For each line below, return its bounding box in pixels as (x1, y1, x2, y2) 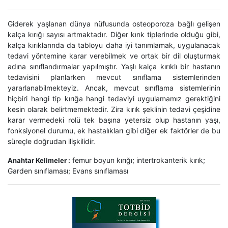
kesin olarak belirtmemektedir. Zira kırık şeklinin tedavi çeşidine (8, 105, 220, 114)
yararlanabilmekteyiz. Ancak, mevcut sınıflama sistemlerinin (8, 83, 220, 93)
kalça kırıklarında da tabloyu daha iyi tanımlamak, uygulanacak (8, 41, 220, 50)
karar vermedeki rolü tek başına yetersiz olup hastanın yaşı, (8, 116, 220, 125)
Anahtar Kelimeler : (8, 156, 70, 165)
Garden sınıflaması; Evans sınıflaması (8, 166, 128, 176)
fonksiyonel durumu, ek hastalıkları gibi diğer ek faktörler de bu (8, 126, 220, 135)
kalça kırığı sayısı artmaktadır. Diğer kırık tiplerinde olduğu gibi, (8, 30, 220, 39)
